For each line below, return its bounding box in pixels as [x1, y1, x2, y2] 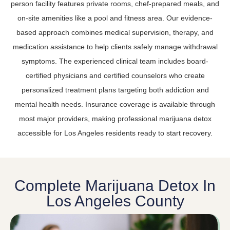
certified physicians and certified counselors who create [25, 71, 205, 80]
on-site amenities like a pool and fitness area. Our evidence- [17, 13, 213, 22]
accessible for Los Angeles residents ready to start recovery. [17, 128, 213, 137]
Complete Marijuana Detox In [14, 177, 216, 195]
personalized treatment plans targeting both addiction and [21, 85, 209, 94]
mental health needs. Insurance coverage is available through [15, 100, 215, 108]
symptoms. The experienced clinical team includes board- [22, 56, 208, 65]
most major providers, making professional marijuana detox [18, 114, 212, 123]
